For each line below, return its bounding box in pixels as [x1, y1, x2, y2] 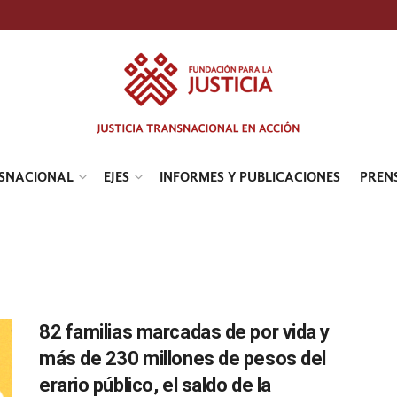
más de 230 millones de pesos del [39, 347, 326, 370]
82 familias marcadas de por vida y [39, 321, 331, 343]
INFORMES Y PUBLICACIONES [159, 168, 340, 185]
